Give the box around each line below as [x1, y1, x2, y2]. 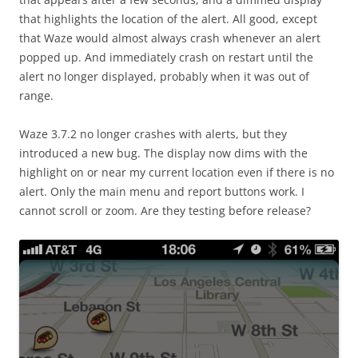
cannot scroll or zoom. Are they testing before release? [19, 202, 311, 218]
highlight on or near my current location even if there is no [19, 164, 334, 180]
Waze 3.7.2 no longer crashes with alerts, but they [19, 125, 287, 141]
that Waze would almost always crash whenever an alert [19, 30, 320, 46]
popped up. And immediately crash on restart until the [19, 49, 313, 65]
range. [19, 87, 54, 103]
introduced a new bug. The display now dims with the [19, 145, 308, 161]
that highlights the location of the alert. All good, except [19, 10, 317, 26]
